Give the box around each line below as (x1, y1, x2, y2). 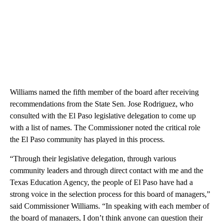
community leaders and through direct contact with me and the (10, 166, 203, 175)
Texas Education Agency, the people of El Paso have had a (10, 178, 193, 187)
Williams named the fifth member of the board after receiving (10, 88, 199, 97)
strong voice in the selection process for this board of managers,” (10, 190, 210, 199)
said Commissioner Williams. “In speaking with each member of (10, 202, 209, 211)
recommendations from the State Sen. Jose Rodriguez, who (10, 100, 193, 109)
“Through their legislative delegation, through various (10, 154, 176, 163)
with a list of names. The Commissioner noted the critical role (10, 123, 200, 132)
